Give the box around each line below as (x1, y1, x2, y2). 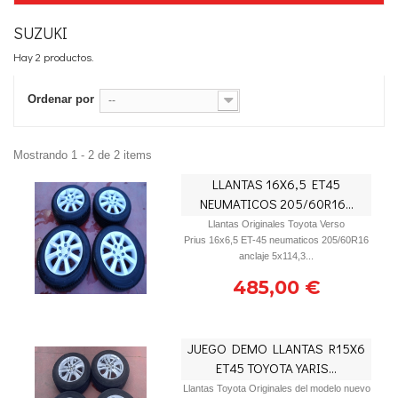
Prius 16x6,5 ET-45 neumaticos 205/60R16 (184, 235, 370, 245)
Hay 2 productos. (13, 49, 94, 64)
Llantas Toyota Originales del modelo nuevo (182, 383, 370, 394)
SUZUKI (13, 22, 71, 44)
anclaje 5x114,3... (239, 251, 314, 261)
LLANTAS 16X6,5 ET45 (212, 175, 341, 193)
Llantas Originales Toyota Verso (208, 219, 346, 229)
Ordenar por (28, 92, 94, 106)
